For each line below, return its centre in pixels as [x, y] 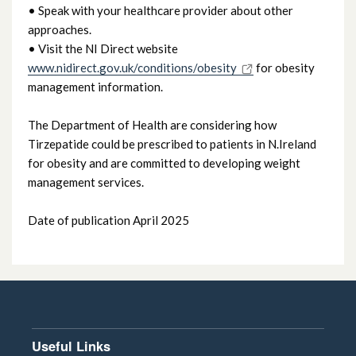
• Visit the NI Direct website [103, 48]
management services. [86, 182]
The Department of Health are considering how [152, 124]
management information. [95, 86]
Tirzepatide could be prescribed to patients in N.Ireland [172, 143]
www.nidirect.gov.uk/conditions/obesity [132, 67]
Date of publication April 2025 [108, 220]
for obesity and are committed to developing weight [164, 163]
